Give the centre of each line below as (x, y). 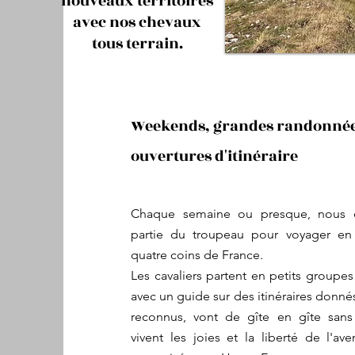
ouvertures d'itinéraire (214, 156)
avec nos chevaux (137, 22)
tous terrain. (137, 44)
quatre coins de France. (197, 255)
